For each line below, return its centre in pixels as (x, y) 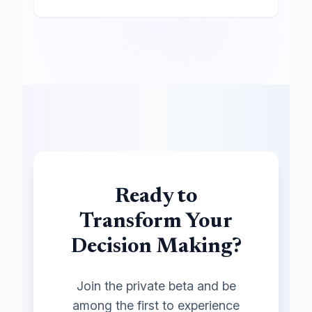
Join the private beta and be (156, 286)
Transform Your (156, 222)
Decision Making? (156, 247)
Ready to (156, 197)
